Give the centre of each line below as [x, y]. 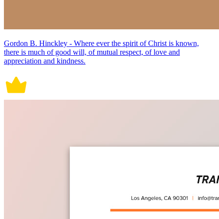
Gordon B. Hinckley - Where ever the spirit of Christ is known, [101, 44]
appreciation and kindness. [45, 61]
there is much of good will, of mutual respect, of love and [92, 52]
